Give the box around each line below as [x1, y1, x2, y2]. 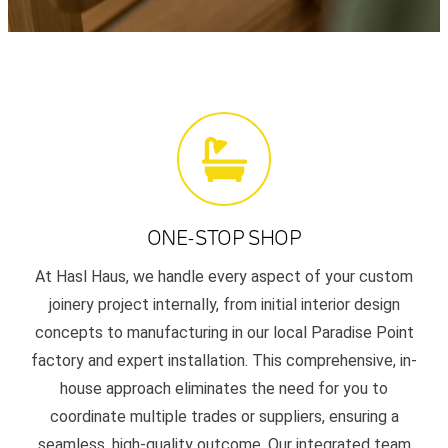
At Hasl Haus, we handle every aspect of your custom [35, 267, 413, 287]
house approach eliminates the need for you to [60, 379, 388, 399]
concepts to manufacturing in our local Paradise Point [34, 323, 414, 343]
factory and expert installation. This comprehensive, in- [31, 351, 417, 371]
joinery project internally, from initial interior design [48, 295, 400, 315]
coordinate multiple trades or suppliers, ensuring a [49, 407, 399, 427]
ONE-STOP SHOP [146, 226, 302, 251]
